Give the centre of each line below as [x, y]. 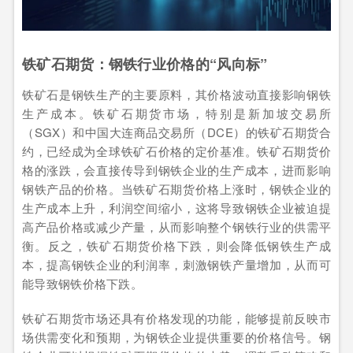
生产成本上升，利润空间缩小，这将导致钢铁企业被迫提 [176, 208]
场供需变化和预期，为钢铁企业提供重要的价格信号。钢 [176, 337]
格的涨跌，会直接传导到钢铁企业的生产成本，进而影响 [176, 170]
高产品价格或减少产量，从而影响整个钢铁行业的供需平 [176, 227]
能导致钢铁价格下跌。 [83, 284]
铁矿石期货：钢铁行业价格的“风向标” [145, 64]
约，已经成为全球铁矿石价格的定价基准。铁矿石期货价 [176, 151]
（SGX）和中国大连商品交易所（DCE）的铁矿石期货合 [176, 132]
